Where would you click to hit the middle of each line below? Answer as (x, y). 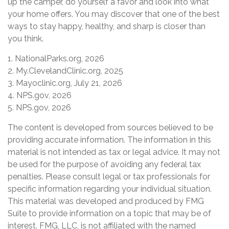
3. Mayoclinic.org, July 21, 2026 (65, 83)
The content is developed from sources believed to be (110, 127)
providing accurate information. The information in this (109, 140)
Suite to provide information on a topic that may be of (109, 213)
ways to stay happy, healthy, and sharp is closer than (107, 26)
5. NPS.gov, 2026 (39, 107)
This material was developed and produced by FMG (106, 201)
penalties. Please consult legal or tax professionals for (109, 176)
